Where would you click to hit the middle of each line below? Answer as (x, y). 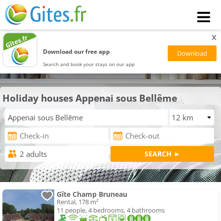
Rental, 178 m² (78, 202)
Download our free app (77, 51)
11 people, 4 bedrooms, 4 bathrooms (111, 210)
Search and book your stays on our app (89, 64)
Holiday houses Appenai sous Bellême (90, 98)
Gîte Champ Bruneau (92, 194)
